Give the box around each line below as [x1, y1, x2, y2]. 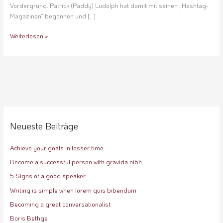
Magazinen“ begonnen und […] [9, 11, 96, 20]
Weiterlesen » [9, 31, 48, 40]
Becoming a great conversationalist [9, 200, 111, 208]
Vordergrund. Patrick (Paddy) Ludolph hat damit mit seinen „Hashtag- [9, 1, 209, 9]
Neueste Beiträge [9, 119, 78, 132]
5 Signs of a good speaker [9, 172, 86, 180]
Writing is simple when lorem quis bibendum [9, 186, 136, 194]
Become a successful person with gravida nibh [9, 158, 142, 166]
